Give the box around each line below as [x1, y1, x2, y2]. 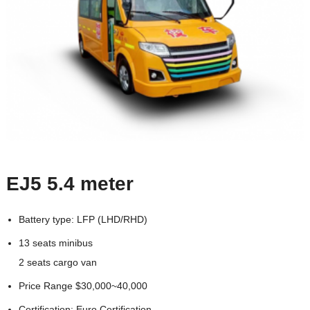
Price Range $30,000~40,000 [18, 280, 147, 292]
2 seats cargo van [18, 257, 97, 268]
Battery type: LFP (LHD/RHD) [18, 214, 147, 226]
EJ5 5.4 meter [6, 173, 134, 195]
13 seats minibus [18, 237, 93, 249]
